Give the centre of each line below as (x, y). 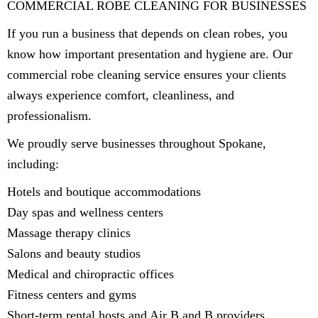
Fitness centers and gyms (72, 294)
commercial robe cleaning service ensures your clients (147, 74)
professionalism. (49, 115)
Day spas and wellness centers (85, 212)
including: (33, 164)
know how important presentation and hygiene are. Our (150, 54)
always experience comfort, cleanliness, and (121, 95)
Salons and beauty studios (74, 253)
